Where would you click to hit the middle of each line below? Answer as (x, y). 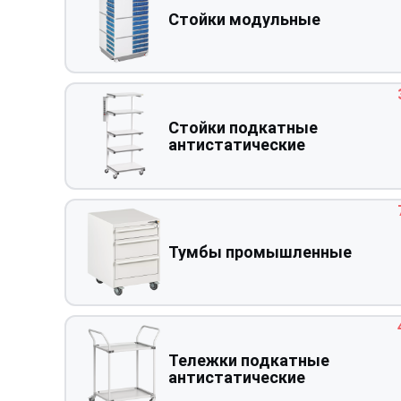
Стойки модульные (244, 20)
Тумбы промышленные (260, 252)
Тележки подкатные (248, 360)
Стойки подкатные (243, 127)
